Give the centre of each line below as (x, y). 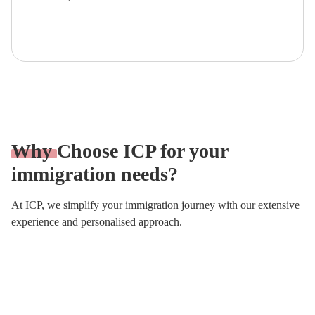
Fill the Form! (74, 21)
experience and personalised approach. (97, 222)
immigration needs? (95, 174)
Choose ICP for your (140, 151)
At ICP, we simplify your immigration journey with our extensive (155, 205)
